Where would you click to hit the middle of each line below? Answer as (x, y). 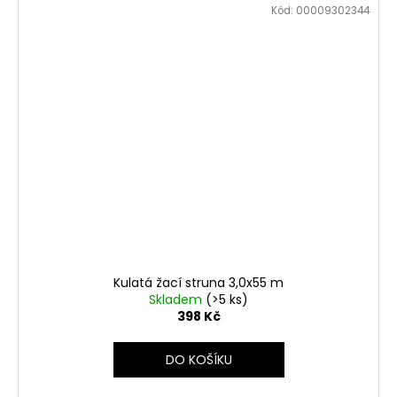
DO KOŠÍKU (198, 359)
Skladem (177, 299)
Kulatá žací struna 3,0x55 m (198, 282)
